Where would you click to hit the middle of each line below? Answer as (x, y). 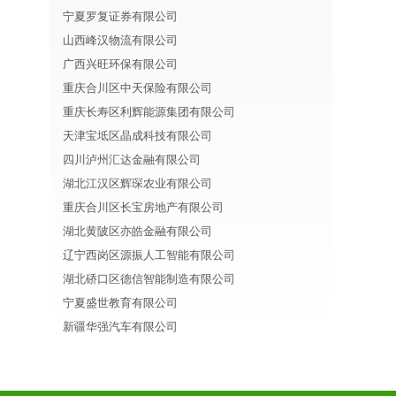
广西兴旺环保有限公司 (120, 64)
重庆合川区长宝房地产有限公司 (143, 207)
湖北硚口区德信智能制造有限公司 (149, 279)
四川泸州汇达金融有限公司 (132, 160)
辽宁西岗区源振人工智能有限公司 (149, 255)
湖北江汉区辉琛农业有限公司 (137, 183)
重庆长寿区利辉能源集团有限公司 (149, 112)
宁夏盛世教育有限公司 (120, 303)
